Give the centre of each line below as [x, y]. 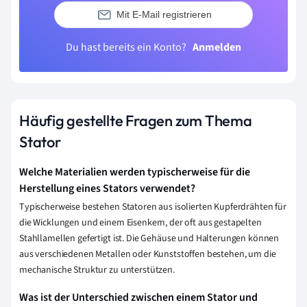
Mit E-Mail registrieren [164, 15]
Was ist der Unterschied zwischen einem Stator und [138, 297]
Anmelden [217, 47]
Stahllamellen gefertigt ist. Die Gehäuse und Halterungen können [149, 238]
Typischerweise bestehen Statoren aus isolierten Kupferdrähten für [153, 207]
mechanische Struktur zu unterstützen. [97, 270]
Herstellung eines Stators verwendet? [107, 188]
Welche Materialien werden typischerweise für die [135, 172]
